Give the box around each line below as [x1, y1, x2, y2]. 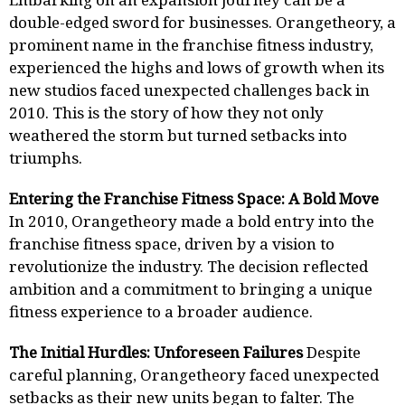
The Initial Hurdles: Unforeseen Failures [9, 342, 303, 363]
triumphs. [9, 147, 82, 169]
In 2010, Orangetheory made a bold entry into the [9, 211, 374, 232]
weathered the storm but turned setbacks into [9, 125, 347, 146]
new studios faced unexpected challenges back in [9, 80, 370, 101]
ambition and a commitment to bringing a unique [9, 278, 372, 300]
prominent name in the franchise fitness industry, [9, 34, 373, 56]
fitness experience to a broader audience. [9, 301, 313, 323]
